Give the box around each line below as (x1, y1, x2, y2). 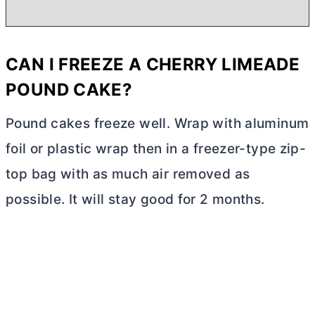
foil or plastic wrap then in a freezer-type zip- (6, 140, 307, 157)
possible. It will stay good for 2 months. (6, 191, 269, 207)
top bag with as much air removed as (6, 165, 250, 182)
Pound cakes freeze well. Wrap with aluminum (6, 115, 309, 131)
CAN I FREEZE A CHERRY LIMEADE (6, 53, 300, 75)
